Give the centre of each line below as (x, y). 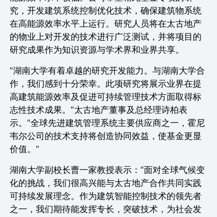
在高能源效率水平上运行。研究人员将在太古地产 (106, 24)
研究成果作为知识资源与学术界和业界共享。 (97, 50)
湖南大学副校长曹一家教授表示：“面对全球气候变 (107, 170)
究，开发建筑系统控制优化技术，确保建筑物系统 (106, 11)
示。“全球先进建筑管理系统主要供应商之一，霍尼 (107, 123)
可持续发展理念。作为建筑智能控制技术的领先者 (106, 196)
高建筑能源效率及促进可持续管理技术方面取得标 (106, 97)
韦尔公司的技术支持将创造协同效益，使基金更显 (106, 136)
